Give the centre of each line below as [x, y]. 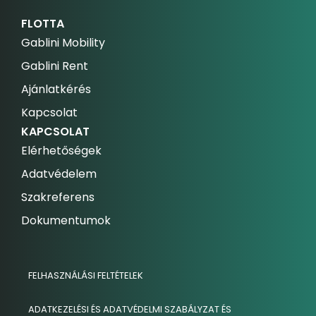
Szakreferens [58, 197]
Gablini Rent [55, 66]
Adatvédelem [59, 174]
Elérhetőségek [61, 151]
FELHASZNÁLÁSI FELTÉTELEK [86, 275]
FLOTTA [43, 24]
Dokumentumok [66, 220]
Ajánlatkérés [56, 89]
